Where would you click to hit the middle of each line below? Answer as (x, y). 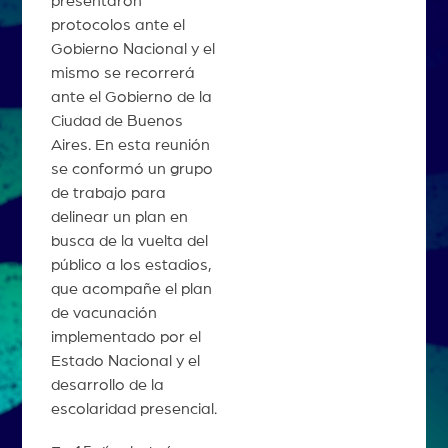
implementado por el (125, 337)
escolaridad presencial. (133, 409)
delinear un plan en (119, 217)
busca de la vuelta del (129, 241)
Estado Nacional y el (125, 361)
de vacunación (103, 313)
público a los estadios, (130, 265)
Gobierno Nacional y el (132, 49)
